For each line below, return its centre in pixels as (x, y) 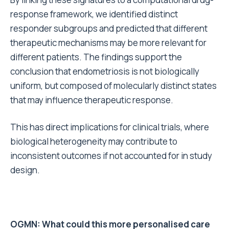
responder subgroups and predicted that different (109, 29)
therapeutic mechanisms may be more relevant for (108, 43)
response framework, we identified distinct (94, 14)
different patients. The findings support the (96, 57)
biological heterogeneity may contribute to (94, 142)
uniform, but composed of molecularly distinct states (113, 86)
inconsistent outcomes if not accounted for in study (111, 156)
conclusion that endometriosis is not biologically (105, 72)
